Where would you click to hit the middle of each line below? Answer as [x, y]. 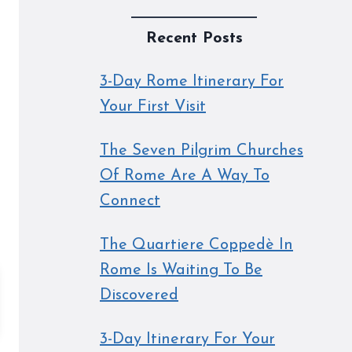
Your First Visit [153, 106]
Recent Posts [194, 38]
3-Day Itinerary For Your [187, 339]
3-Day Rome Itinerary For [192, 81]
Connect [130, 201]
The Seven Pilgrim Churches [202, 150]
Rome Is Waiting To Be [181, 270]
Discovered [139, 295]
